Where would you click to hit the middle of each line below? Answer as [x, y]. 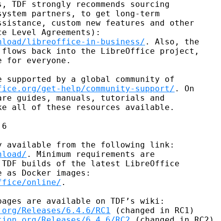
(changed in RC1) [152, 210]
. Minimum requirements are [91, 154]
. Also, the [172, 41]
